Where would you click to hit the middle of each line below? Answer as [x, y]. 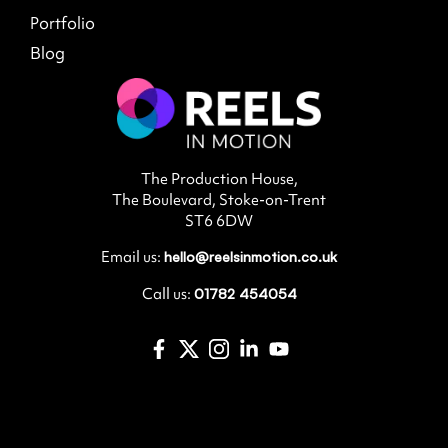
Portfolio [62, 23]
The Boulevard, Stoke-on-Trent [219, 199]
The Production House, [219, 178]
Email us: [132, 257]
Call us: [167, 293]
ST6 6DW [219, 220]
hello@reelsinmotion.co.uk [250, 257]
